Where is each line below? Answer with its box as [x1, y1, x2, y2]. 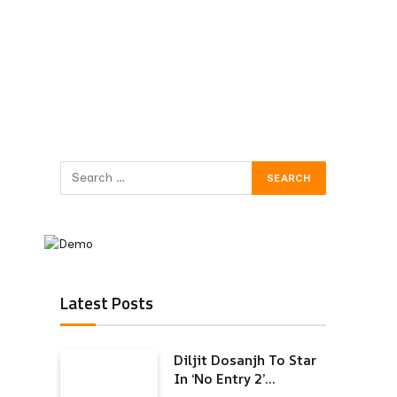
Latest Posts [60, 289, 153, 315]
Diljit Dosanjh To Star [174, 350, 316, 370]
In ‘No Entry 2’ [174, 369, 265, 388]
